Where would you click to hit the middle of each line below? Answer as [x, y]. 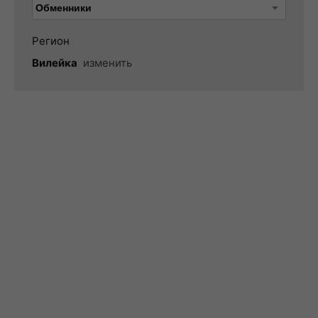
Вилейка [55, 63]
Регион [51, 41]
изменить [108, 63]
